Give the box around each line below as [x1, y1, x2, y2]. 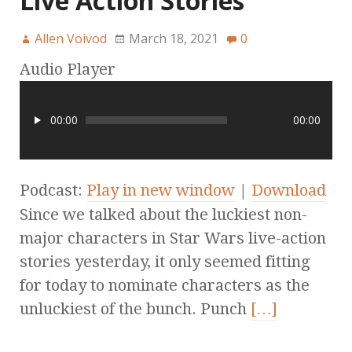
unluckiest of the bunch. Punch [20, 299, 251, 319]
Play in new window [86, 181, 235, 200]
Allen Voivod [35, 30, 107, 48]
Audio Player [20, 60, 115, 79]
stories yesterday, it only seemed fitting [20, 252, 310, 272]
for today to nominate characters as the [20, 276, 310, 295]
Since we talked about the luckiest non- [20, 205, 307, 225]
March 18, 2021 [129, 30, 218, 48]
